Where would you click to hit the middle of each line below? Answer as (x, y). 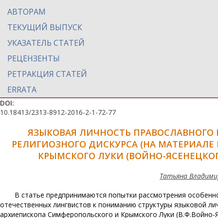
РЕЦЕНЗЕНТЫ (34, 58)
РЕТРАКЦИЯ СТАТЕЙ (47, 74)
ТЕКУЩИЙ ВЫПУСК (45, 27)
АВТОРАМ (27, 12)
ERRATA (22, 90)
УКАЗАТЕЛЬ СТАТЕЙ (46, 43)
